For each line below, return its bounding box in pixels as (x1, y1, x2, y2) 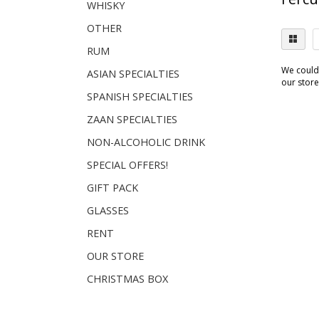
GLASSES (87, 204, 129, 217)
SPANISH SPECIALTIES (87, 90, 193, 103)
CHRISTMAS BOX (87, 272, 168, 286)
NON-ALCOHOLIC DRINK (87, 135, 205, 149)
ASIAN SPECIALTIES (87, 67, 179, 80)
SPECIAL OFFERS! (87, 158, 168, 172)
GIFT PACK (87, 181, 138, 194)
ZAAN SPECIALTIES (87, 113, 177, 126)
